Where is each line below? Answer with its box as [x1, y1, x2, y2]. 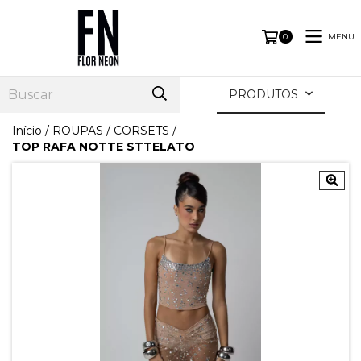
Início [12, 122, 42, 138]
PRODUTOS [229, 86, 302, 102]
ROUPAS [52, 122, 103, 138]
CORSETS [114, 122, 169, 138]
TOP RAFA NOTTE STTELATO [12, 139, 195, 154]
